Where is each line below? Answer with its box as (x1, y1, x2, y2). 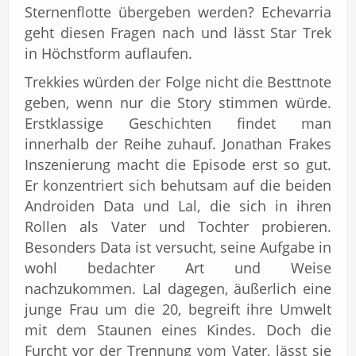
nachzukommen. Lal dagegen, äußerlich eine (25, 278, 331, 298)
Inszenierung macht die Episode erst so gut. (25, 154, 331, 174)
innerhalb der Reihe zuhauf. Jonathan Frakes (25, 133, 331, 153)
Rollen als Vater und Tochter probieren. (25, 216, 331, 236)
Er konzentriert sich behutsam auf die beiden (25, 175, 331, 195)
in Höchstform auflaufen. (25, 43, 192, 63)
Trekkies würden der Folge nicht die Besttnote (25, 72, 331, 91)
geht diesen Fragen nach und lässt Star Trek (25, 22, 331, 42)
